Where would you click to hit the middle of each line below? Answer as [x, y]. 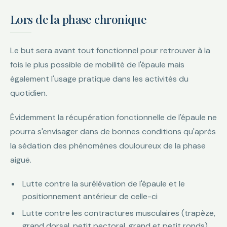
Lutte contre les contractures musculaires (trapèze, [119, 213]
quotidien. [29, 93]
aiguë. [21, 160]
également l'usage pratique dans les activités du [99, 79]
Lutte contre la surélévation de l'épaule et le [104, 184]
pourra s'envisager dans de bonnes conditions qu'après [113, 131]
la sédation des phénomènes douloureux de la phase [108, 146]
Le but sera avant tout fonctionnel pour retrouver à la [110, 50]
